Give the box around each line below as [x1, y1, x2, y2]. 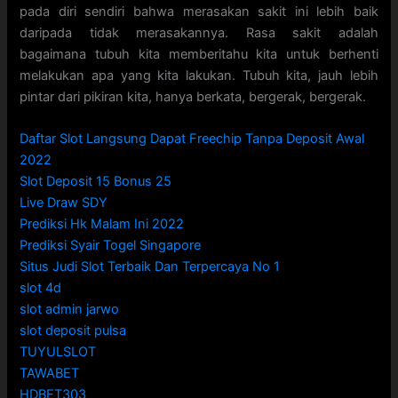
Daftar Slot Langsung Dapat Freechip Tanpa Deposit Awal [20, 131, 365, 147]
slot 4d [20, 280, 62, 297]
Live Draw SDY [20, 195, 108, 211]
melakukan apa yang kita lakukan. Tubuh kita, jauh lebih [20, 67, 378, 84]
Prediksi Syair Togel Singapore [20, 237, 202, 254]
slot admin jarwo [20, 301, 120, 318]
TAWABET [20, 365, 80, 382]
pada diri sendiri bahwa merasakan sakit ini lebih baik [20, 3, 378, 20]
